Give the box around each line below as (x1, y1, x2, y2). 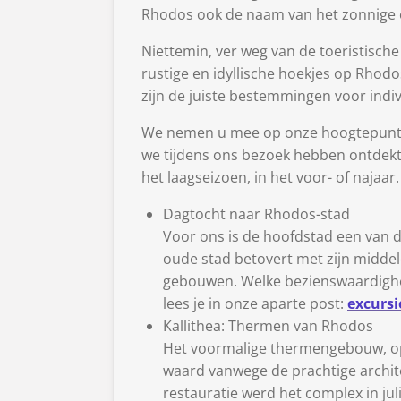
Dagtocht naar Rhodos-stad (163, 204, 350, 225)
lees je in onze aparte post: (163, 294, 347, 314)
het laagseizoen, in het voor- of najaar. (141, 167, 399, 188)
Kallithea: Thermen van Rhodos (163, 316, 373, 337)
